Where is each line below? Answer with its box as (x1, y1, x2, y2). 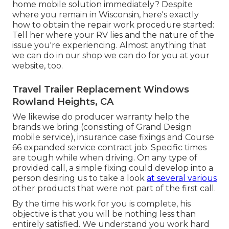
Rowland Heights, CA (12, 96, 113, 108)
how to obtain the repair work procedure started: (12, 20, 214, 30)
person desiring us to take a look (12, 173, 147, 184)
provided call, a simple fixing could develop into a (12, 163, 213, 173)
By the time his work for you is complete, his (12, 199, 191, 209)
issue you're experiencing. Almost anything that (12, 40, 207, 51)
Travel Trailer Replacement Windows (12, 84, 189, 96)
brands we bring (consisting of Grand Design (12, 122, 192, 132)
